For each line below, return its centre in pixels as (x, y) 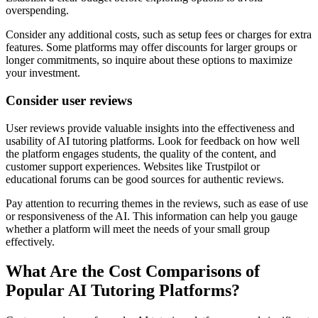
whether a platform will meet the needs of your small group (138, 229)
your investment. (43, 73)
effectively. (30, 241)
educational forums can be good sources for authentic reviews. (145, 179)
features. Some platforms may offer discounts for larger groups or (151, 48)
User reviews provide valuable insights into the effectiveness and (150, 128)
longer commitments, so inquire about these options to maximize (149, 60)
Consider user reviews (69, 100)
